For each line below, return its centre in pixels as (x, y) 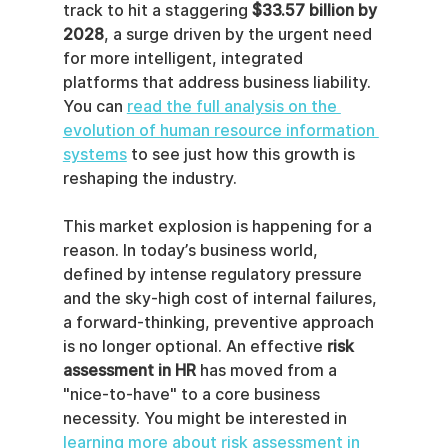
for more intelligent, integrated (184, 59)
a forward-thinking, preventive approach (220, 323)
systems (94, 155)
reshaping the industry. (149, 179)
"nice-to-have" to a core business (193, 395)
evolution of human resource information (220, 131)
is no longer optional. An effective (194, 347)
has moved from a (268, 371)
